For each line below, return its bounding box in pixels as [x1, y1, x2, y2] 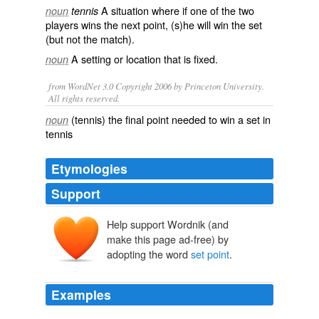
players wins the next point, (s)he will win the [46, 17, 249, 32]
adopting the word [107, 246, 191, 262]
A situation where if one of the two [98, 3, 254, 18]
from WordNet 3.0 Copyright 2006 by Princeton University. [48, 80, 264, 92]
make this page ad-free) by [107, 231, 229, 247]
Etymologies [51, 159, 127, 177]
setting [81, 51, 111, 66]
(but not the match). [46, 31, 135, 46]
